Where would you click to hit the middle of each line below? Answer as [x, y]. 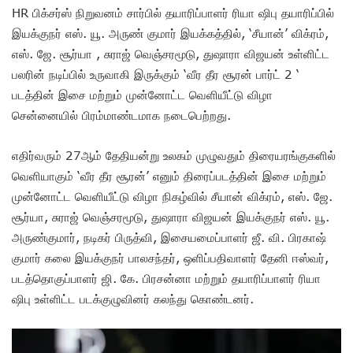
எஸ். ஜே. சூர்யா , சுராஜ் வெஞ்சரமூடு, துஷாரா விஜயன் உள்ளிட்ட [171, 53]
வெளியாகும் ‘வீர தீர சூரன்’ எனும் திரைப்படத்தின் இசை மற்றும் [169, 175]
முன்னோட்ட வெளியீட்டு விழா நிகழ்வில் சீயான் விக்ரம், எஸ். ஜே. [172, 196]
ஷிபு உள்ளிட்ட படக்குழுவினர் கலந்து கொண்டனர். [135, 298]
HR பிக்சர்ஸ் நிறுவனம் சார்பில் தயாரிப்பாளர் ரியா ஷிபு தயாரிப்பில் [173, 12]
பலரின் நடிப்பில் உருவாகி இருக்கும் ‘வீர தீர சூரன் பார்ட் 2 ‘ [156, 74]
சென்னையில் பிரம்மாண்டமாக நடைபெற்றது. [123, 115]
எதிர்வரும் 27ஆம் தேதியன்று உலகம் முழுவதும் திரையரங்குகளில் [174, 155]
